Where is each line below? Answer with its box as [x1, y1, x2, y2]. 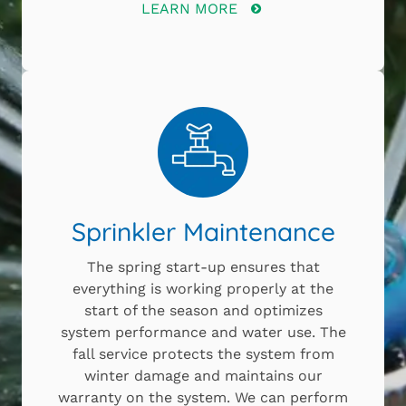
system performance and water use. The [60, 324, 346, 342]
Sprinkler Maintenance [71, 216, 335, 248]
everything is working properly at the [72, 280, 333, 298]
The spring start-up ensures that [86, 258, 320, 276]
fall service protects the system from [72, 345, 334, 363]
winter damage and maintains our [83, 367, 323, 385]
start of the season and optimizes [83, 302, 323, 320]
